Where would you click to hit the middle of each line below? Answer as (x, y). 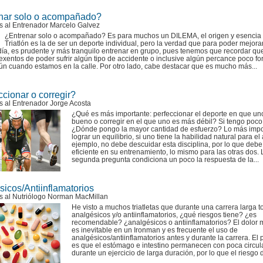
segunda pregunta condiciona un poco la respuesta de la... (165, 160)
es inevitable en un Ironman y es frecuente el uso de (155, 230)
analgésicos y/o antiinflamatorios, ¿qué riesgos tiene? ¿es (164, 215)
